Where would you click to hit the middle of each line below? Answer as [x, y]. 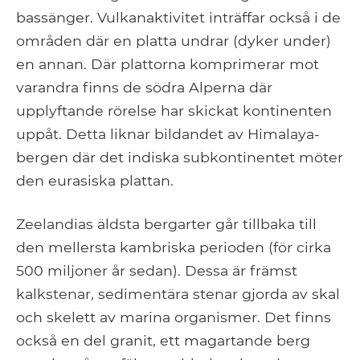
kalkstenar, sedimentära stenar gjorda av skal [178, 294]
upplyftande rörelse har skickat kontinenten [174, 111]
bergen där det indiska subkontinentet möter [180, 157]
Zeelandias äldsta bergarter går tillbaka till [166, 224]
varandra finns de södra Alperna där [144, 88]
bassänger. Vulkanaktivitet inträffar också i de [178, 18]
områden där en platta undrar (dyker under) [174, 41]
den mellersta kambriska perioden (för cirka [174, 247]
